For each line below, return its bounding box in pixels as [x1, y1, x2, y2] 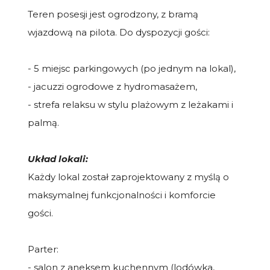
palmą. [28, 116, 59, 128]
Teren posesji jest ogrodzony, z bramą [28, 8, 198, 20]
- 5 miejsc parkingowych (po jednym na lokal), [28, 62, 236, 74]
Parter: [28, 243, 58, 255]
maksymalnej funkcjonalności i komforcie [28, 189, 216, 201]
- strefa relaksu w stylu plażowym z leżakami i [28, 98, 233, 110]
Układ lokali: [28, 152, 88, 165]
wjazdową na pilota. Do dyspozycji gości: [28, 26, 210, 38]
